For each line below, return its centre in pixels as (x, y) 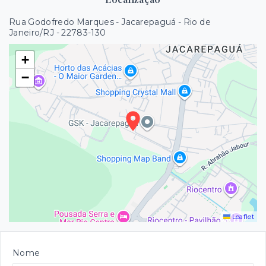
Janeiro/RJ (31, 33)
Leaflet (242, 217)
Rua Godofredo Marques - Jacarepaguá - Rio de (110, 22)
